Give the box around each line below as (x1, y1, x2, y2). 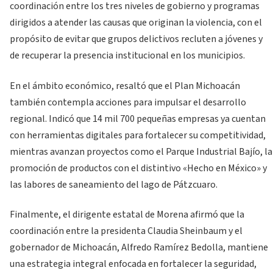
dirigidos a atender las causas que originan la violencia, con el (10, 16, 262, 30)
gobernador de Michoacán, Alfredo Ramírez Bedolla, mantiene (10, 241, 268, 255)
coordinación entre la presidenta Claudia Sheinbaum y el (10, 224, 243, 238)
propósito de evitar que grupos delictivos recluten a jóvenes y (10, 32, 263, 46)
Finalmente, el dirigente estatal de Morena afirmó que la (10, 208, 244, 222)
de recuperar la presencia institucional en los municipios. (10, 49, 245, 63)
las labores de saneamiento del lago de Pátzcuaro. (10, 177, 218, 191)
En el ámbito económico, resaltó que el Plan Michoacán (10, 79, 240, 93)
